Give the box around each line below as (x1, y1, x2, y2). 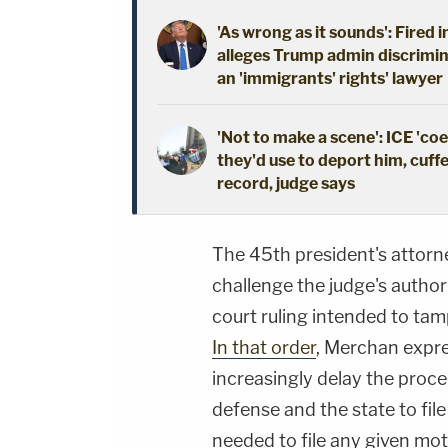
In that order (212, 336, 316, 358)
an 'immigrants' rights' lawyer (217, 68, 443, 88)
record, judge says (217, 173, 355, 193)
